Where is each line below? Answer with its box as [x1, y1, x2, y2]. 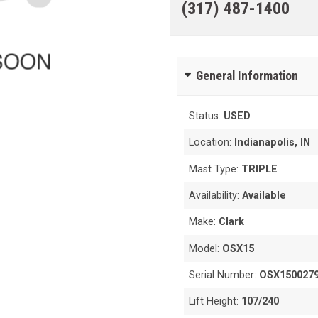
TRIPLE [241, 163, 278, 175]
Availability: [189, 189, 243, 202]
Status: [189, 109, 224, 122]
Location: [189, 136, 235, 149]
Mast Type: [189, 163, 242, 175]
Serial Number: [189, 269, 260, 282]
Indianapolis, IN [234, 136, 311, 149]
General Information [196, 68, 298, 83]
